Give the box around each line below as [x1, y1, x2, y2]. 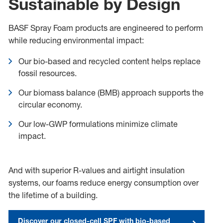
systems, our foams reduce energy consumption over [8, 178, 199, 188]
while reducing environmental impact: [8, 35, 144, 46]
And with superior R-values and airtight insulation [8, 165, 185, 176]
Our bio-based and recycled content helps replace [18, 56, 201, 67]
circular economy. [18, 100, 82, 110]
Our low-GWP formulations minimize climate [18, 119, 178, 129]
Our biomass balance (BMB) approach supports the [18, 88, 204, 98]
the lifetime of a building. [8, 190, 98, 201]
